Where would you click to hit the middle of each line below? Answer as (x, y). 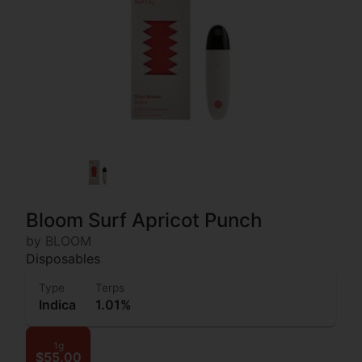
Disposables (63, 258)
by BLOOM (59, 240)
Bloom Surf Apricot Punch (144, 220)
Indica (57, 304)
